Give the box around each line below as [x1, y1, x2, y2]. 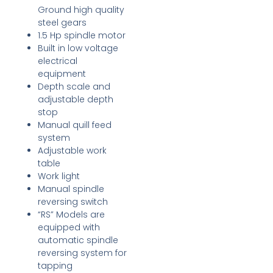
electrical [38, 55, 78, 68]
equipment [38, 68, 87, 80]
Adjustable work [38, 144, 107, 157]
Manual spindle [38, 183, 105, 196]
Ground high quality [38, 4, 125, 16]
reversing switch [38, 196, 108, 208]
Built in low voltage [38, 42, 119, 55]
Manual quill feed [38, 119, 112, 132]
